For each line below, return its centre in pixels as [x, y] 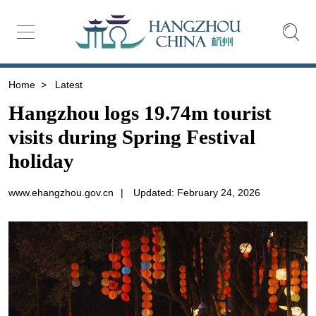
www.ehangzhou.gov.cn [61, 193]
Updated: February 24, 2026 [196, 193]
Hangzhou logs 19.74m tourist [140, 113]
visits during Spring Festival [132, 137]
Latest [67, 84]
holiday [41, 161]
